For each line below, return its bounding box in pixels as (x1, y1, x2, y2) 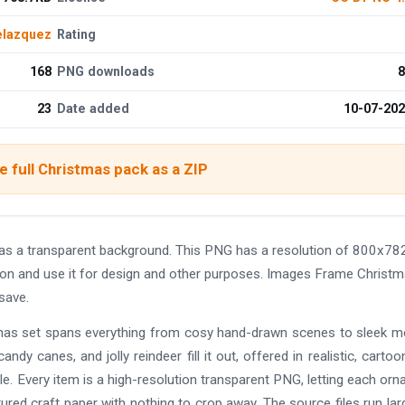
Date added (57, 101, 130, 117)
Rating (57, 26, 97, 42)
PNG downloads (57, 63, 155, 79)
